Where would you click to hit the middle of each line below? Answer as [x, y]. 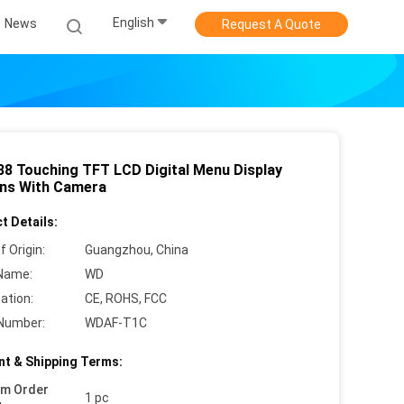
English [133, 23]
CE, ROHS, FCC [126, 298]
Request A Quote [271, 24]
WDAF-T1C [116, 323]
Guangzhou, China [137, 250]
